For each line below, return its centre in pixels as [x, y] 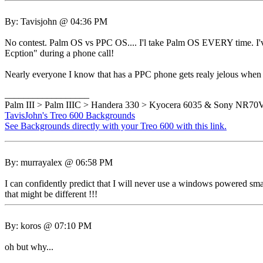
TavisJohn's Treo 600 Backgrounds [70, 115]
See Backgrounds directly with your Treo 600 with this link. [116, 126]
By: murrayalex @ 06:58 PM [59, 162]
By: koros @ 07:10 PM [48, 226]
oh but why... [29, 247]
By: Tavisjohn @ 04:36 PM [56, 21]
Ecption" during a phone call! [59, 53]
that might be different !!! [51, 194]
